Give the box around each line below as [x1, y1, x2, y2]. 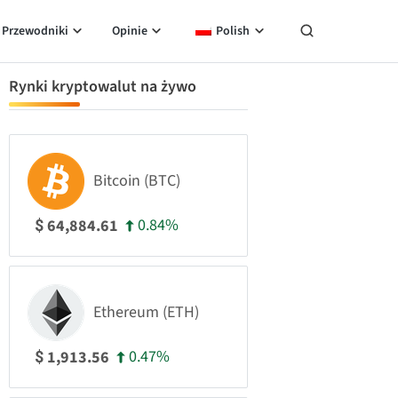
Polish [216, 22, 250, 40]
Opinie [111, 22, 147, 40]
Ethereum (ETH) [93, 301, 199, 323]
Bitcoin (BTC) [93, 170, 180, 192]
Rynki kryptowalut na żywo [9, 76, 196, 98]
